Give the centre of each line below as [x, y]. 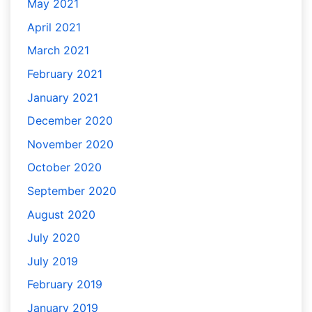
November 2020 [70, 144]
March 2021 [58, 50]
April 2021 [54, 27]
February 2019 [65, 284]
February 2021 [65, 74]
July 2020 [54, 238]
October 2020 [64, 167]
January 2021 [63, 97]
